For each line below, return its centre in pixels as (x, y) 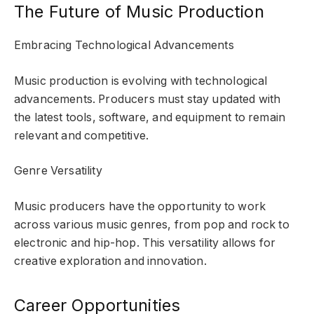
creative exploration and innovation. (110, 261)
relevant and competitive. (81, 135)
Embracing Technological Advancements (124, 46)
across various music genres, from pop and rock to (152, 224)
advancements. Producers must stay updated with (148, 99)
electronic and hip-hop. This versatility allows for (145, 243)
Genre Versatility (58, 171)
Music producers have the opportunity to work (140, 206)
